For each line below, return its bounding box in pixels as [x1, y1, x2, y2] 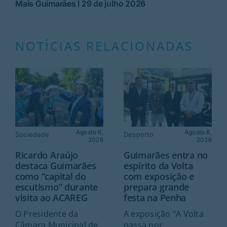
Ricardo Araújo [15, 148, 79, 161]
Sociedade [15, 130, 50, 139]
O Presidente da [15, 208, 79, 219]
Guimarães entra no [123, 148, 208, 161]
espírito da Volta [123, 159, 193, 172]
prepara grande [123, 180, 190, 193]
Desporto [123, 130, 154, 139]
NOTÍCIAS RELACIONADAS [15, 37, 193, 54]
